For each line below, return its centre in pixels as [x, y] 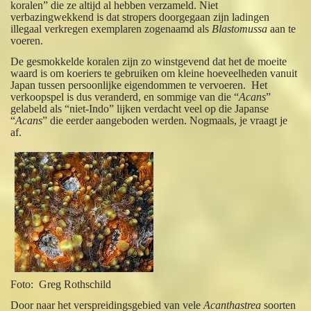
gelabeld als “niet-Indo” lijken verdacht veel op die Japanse [140, 109]
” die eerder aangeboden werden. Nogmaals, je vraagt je [165, 121]
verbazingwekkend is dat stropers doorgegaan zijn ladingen [140, 17]
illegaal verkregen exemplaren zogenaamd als [111, 29]
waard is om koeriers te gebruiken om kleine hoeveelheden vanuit [154, 74]
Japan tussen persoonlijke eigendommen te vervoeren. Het [139, 85]
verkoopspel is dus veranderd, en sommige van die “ [125, 97]
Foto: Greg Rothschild [61, 285]
